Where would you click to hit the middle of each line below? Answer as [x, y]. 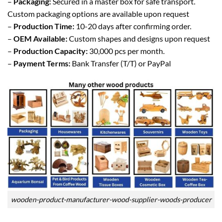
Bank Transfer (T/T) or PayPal [121, 63]
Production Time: [44, 26]
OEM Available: [40, 39]
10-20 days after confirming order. [133, 26]
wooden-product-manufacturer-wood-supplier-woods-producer [111, 199]
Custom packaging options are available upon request [98, 14]
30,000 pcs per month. [126, 51]
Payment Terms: [42, 63]
